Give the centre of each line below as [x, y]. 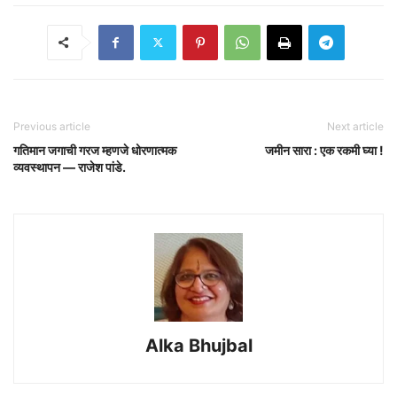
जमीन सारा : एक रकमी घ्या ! [324, 150]
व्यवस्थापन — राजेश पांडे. [70, 167]
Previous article [52, 126]
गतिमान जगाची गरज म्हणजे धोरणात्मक [95, 150]
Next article [355, 126]
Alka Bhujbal [198, 345]
